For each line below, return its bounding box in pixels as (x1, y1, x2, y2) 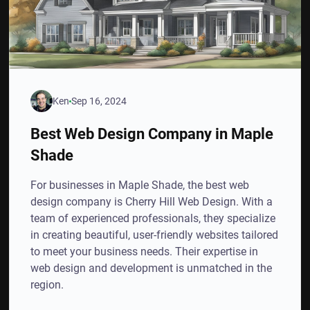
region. (30, 278, 64, 291)
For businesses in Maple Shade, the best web (30, 179, 250, 192)
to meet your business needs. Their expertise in (30, 245, 259, 258)
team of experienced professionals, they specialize (30, 212, 276, 225)
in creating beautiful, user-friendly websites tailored (30, 228, 279, 241)
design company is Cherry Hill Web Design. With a (30, 195, 273, 208)
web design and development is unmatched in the (30, 262, 273, 275)
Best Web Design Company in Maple (30, 125, 274, 143)
